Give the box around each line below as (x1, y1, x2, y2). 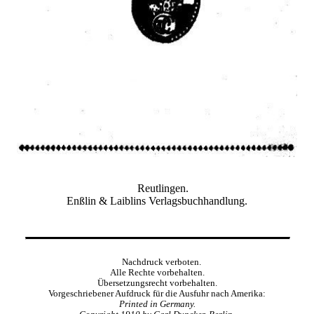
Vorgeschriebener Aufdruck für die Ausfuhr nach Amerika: (48, 289, 266, 299)
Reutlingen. (137, 182, 189, 194)
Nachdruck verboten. (121, 257, 201, 268)
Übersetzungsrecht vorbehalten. (97, 278, 217, 289)
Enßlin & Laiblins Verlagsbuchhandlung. (67, 195, 247, 207)
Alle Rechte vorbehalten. (109, 268, 205, 278)
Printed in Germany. (118, 299, 196, 310)
